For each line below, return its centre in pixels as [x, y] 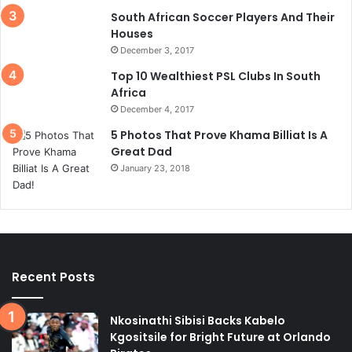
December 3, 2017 [157, 50]
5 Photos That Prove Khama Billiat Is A [219, 135]
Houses [132, 34]
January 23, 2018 [155, 168]
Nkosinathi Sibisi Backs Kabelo [198, 321]
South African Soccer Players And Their [223, 17]
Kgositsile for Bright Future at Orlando [220, 337]
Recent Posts [53, 277]
